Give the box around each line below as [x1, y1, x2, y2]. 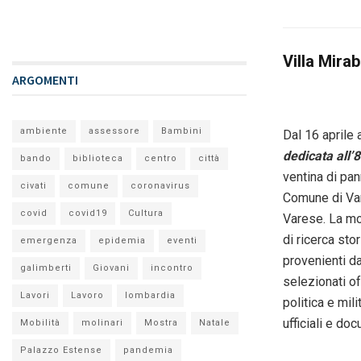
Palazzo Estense [20, 344, 102, 355]
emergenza [20, 234, 77, 246]
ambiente [20, 125, 68, 136]
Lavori [20, 289, 50, 301]
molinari [81, 317, 123, 328]
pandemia [123, 344, 173, 355]
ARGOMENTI [12, 71, 78, 88]
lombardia [125, 289, 176, 301]
